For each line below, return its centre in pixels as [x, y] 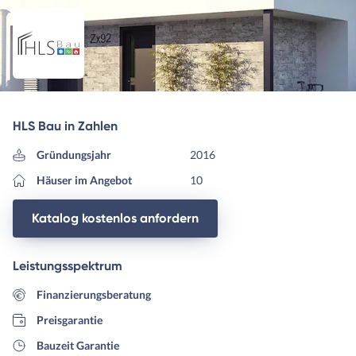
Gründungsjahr [74, 154]
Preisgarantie [69, 319]
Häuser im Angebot [84, 180]
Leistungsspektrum [68, 265]
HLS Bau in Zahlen [65, 126]
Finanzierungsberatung [93, 294]
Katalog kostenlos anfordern [115, 218]
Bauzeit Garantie [77, 345]
